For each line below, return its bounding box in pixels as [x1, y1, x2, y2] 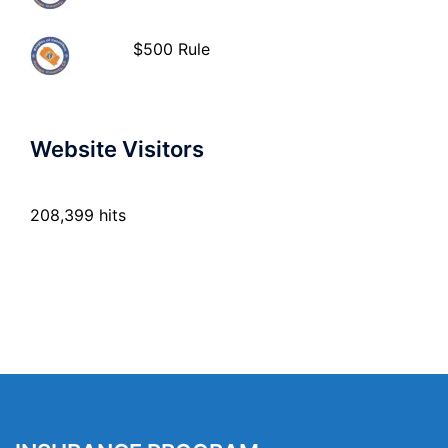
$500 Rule [133, 39, 211, 60]
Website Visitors [30, 136, 204, 163]
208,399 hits [30, 205, 126, 226]
